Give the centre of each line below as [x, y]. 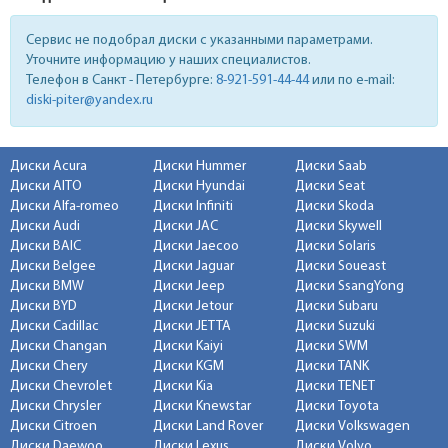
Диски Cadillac [54, 326]
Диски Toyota [337, 406]
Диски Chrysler [55, 406]
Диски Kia [182, 386]
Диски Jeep [188, 286]
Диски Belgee [53, 266]
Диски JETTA [191, 326]
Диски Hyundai [198, 186]
